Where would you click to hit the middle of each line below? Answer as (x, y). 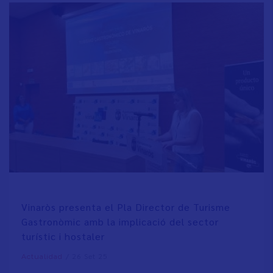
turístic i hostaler (63, 236)
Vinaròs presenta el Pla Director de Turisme (126, 207)
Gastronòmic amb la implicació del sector (120, 222)
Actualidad (42, 257)
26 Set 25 (92, 256)
